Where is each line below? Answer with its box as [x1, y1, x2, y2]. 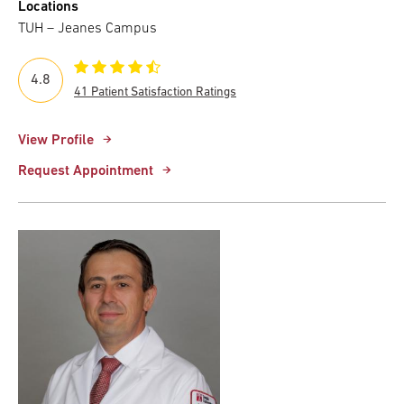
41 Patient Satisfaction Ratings [74, 85, 236, 99]
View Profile [18, 133, 94, 148]
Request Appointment [18, 163, 153, 179]
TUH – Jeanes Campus [18, 21, 157, 36]
